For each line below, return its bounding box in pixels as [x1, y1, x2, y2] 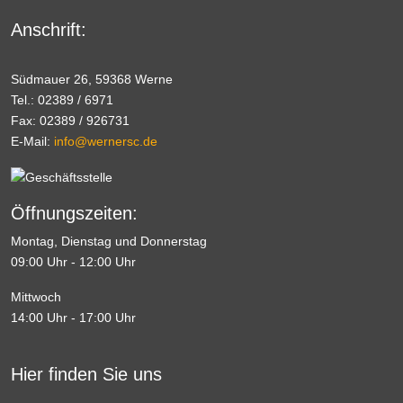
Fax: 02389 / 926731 [11, 112, 130, 128]
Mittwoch [11, 289, 61, 304]
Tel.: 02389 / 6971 [11, 92, 117, 107]
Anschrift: [11, 19, 86, 40]
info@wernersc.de [54, 133, 157, 148]
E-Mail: [11, 133, 54, 148]
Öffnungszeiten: [11, 202, 138, 223]
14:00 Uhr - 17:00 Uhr [11, 309, 136, 325]
